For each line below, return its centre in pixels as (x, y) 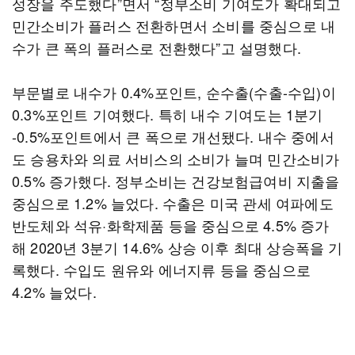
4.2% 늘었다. (54, 292)
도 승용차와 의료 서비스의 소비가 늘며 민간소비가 (176, 158)
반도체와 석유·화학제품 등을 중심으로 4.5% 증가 (171, 225)
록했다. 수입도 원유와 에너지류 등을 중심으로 (161, 269)
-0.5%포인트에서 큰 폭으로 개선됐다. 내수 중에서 (173, 136)
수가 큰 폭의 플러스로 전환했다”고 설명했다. (157, 48)
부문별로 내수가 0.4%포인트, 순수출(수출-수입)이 (174, 92)
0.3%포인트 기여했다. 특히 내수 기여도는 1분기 (168, 114)
